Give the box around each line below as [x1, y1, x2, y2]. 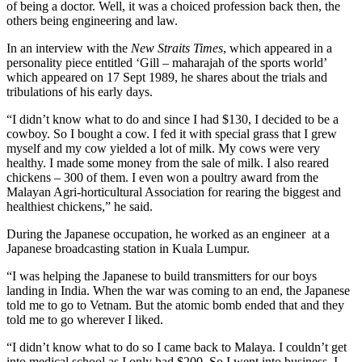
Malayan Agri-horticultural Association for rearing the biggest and [6, 185, 341, 200]
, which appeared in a [223, 41, 332, 56]
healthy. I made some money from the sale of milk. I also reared [6, 156, 329, 170]
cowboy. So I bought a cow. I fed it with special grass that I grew [6, 127, 337, 141]
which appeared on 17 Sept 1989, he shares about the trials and [6, 70, 327, 85]
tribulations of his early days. [6, 85, 153, 99]
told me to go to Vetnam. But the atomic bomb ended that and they [6, 298, 344, 313]
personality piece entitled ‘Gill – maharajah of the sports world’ [6, 56, 326, 70]
